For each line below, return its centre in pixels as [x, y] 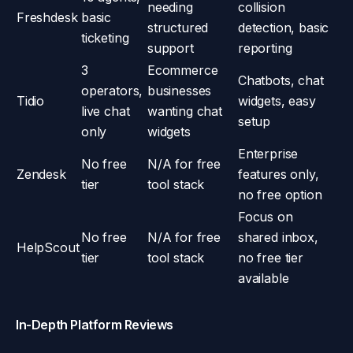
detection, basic [284, 28]
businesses [180, 91]
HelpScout [48, 247]
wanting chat [185, 111]
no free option [280, 195]
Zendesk [41, 174]
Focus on [266, 217]
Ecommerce [183, 70]
